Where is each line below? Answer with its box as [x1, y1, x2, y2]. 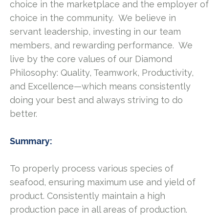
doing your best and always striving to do [10, 95, 183, 105]
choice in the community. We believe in [10, 13, 176, 23]
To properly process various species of [10, 163, 174, 174]
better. [10, 109, 37, 119]
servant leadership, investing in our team [10, 26, 181, 37]
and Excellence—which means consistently [10, 81, 191, 91]
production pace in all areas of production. [10, 204, 187, 215]
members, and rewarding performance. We [10, 40, 193, 50]
